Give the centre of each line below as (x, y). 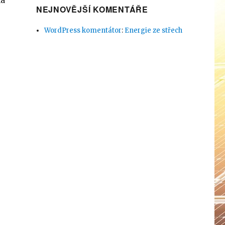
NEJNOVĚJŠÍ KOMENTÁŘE (92, 10)
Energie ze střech (154, 31)
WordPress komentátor (83, 31)
